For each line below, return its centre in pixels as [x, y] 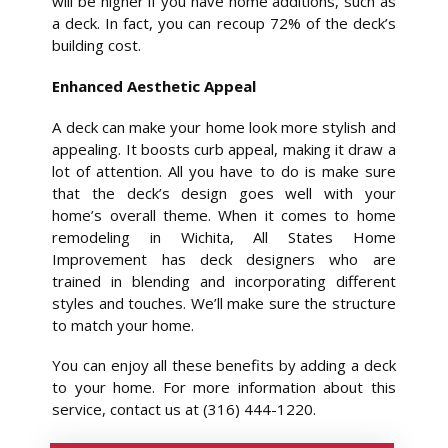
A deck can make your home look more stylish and [224, 126]
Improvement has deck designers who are [224, 258]
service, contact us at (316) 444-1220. [184, 409]
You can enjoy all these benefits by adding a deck [224, 365]
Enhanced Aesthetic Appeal [154, 85]
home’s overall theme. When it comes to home [224, 214]
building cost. [97, 45]
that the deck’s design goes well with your [224, 192]
